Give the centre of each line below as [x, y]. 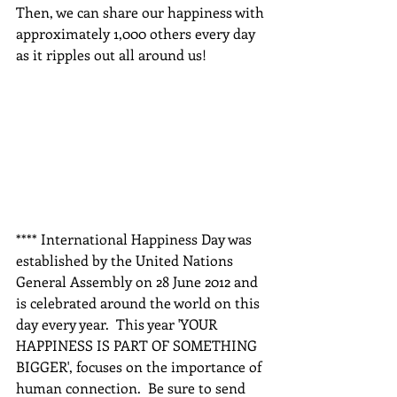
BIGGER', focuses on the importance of [140, 366]
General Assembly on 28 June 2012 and [139, 281]
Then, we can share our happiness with [142, 12]
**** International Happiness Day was [136, 238]
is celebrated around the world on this [140, 302]
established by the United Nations [126, 260]
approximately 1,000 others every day [137, 33]
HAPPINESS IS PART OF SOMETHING [138, 345]
